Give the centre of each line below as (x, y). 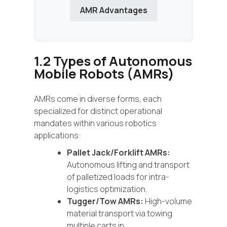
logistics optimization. (107, 189)
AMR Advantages (113, 10)
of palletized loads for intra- (118, 177)
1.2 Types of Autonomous (113, 61)
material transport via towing (120, 214)
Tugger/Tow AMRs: (105, 201)
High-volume (168, 201)
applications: (58, 136)
